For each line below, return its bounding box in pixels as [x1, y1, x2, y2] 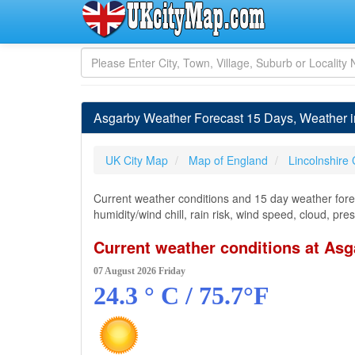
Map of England [189, 152, 268, 168]
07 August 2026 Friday [94, 265, 185, 277]
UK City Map [105, 152, 168, 168]
